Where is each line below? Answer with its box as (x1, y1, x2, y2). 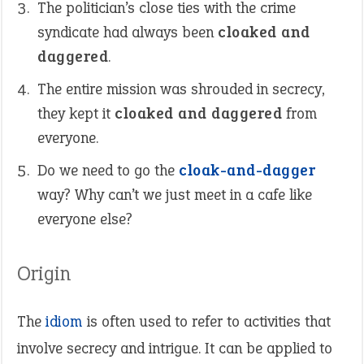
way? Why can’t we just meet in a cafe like (37, 184, 312, 205)
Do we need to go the (37, 160, 179, 180)
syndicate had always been (37, 22, 218, 42)
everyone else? (37, 209, 132, 229)
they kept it (37, 103, 115, 123)
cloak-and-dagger (179, 160, 315, 180)
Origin (17, 260, 71, 287)
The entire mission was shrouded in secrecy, (37, 79, 324, 99)
